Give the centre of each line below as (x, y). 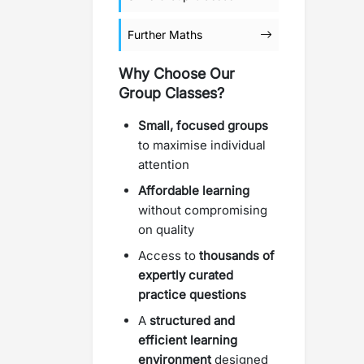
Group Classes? (171, 93)
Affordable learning (194, 191)
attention (164, 165)
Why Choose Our (177, 74)
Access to (169, 256)
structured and (192, 321)
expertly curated (186, 275)
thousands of (237, 256)
